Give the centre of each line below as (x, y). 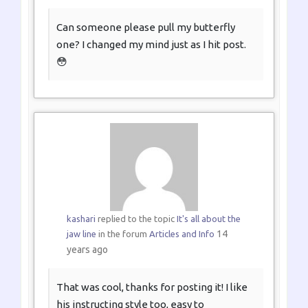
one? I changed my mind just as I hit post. (151, 45)
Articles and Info (181, 233)
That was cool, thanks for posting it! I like (152, 287)
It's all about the (208, 218)
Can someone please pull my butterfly (146, 27)
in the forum (122, 233)
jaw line (81, 233)
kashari (81, 218)
